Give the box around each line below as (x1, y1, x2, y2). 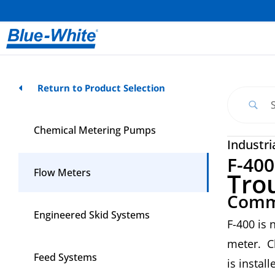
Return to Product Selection (37, 82, 165, 94)
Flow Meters (34, 166, 91, 179)
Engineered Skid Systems (34, 208, 150, 222)
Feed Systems (34, 250, 97, 264)
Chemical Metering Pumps (34, 123, 156, 137)
